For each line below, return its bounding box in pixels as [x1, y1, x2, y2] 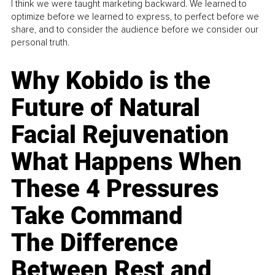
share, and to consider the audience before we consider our [11, 24, 259, 36]
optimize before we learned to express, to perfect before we [11, 11, 260, 23]
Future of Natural [11, 93, 201, 123]
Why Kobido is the [11, 66, 211, 96]
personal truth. [11, 37, 70, 48]
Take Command [11, 201, 184, 231]
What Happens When [11, 147, 242, 177]
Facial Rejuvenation [11, 120, 230, 150]
